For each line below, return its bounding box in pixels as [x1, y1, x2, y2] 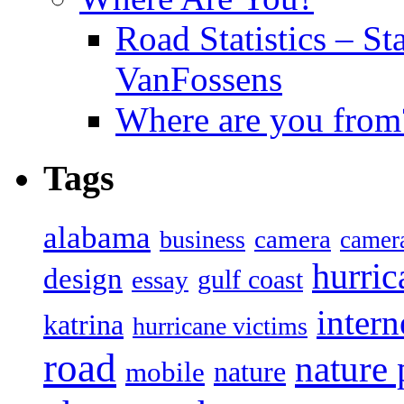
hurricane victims [133, 312, 308, 341]
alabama [43, 220, 151, 255]
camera [254, 225, 331, 254]
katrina [43, 309, 124, 342]
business [160, 225, 245, 254]
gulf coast [197, 264, 303, 295]
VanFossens [115, 59, 282, 98]
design [43, 262, 123, 296]
